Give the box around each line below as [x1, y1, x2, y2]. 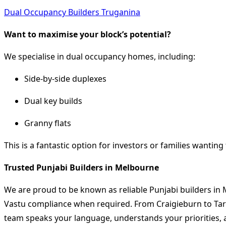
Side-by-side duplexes [24, 73, 106, 84]
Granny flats [24, 117, 71, 129]
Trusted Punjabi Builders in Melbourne [4, 161, 159, 173]
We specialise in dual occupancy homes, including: [4, 50, 195, 62]
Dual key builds [24, 95, 82, 106]
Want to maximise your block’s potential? [4, 28, 171, 40]
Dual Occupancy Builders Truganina [4, 6, 140, 18]
